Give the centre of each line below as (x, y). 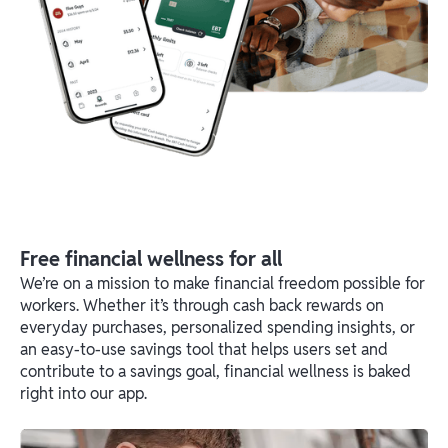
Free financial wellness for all (151, 258)
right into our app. (83, 393)
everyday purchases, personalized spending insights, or (217, 327)
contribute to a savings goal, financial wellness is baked (215, 371)
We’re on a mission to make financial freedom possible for (222, 283)
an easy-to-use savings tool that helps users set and (204, 349)
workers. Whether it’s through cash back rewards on (202, 305)
